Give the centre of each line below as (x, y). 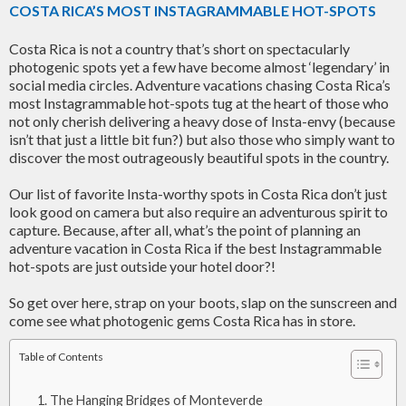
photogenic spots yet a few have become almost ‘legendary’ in (199, 67)
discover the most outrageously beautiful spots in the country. (199, 157)
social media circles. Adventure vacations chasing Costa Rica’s (200, 85)
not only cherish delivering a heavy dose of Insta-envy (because (202, 121)
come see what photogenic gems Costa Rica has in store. (182, 320)
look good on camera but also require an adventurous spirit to (198, 212)
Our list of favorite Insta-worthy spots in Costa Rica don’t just (198, 193)
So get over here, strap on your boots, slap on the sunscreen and (203, 302)
